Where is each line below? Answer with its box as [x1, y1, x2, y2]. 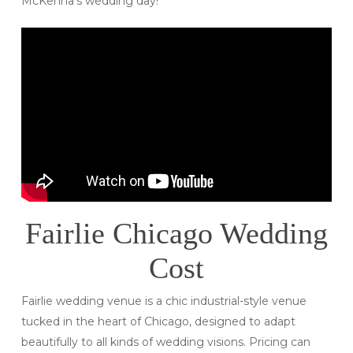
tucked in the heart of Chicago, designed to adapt [20, 314, 295, 329]
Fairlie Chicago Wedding [24, 217, 328, 251]
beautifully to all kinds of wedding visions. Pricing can [20, 335, 310, 350]
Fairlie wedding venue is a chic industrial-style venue [20, 294, 307, 309]
